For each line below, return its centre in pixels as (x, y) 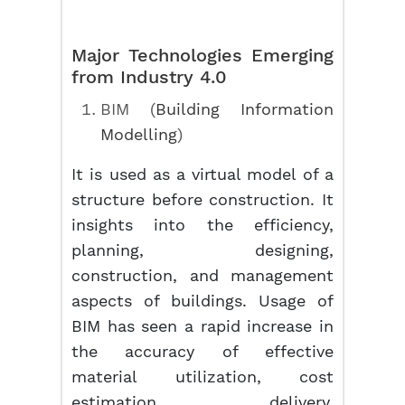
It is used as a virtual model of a (202, 174)
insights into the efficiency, (202, 225)
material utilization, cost (202, 377)
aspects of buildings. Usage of (202, 301)
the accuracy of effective (202, 351)
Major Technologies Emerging (202, 55)
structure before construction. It (202, 199)
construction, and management (202, 275)
